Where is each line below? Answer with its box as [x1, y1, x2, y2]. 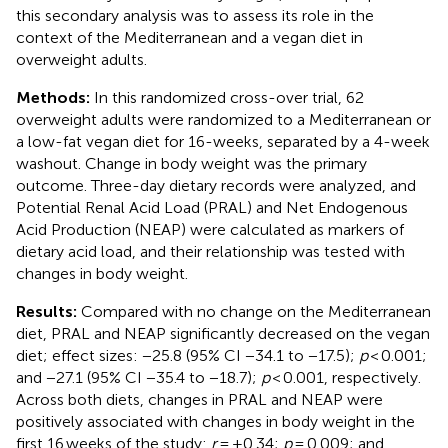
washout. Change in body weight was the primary [16, 153, 367, 173]
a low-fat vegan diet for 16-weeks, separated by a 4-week [16, 131, 430, 151]
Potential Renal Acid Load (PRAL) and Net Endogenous [16, 197, 408, 217]
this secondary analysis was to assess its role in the [16, 5, 374, 25]
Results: [16, 301, 81, 321]
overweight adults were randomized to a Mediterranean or [16, 109, 431, 129]
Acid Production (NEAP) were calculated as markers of [16, 219, 404, 239]
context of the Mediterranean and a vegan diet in [16, 27, 363, 47]
